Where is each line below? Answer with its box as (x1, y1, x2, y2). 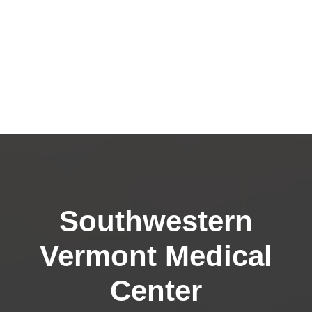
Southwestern (59, 205, 253, 237)
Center (110, 274, 202, 307)
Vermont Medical (40, 240, 272, 272)
